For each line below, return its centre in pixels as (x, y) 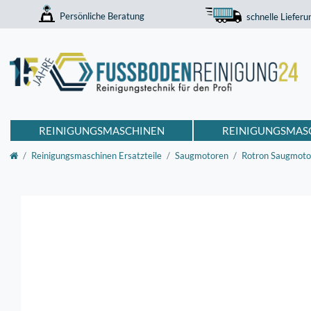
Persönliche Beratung (102, 16)
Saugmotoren (202, 155)
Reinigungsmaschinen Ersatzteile (96, 155)
